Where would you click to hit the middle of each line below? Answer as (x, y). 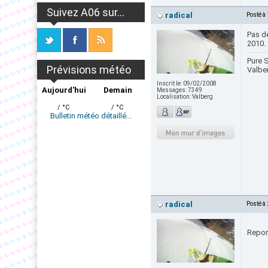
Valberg (202, 97)
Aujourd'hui (64, 90)
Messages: (172, 90)
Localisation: (174, 97)
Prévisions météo (89, 70)
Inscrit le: (170, 83)
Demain (118, 90)
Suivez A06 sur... (86, 12)
